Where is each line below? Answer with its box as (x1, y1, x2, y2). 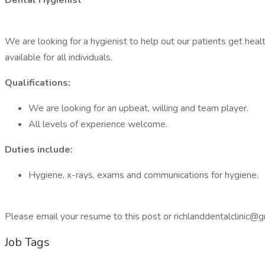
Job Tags (5, 234, 50, 250)
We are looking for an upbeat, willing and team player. (28, 102, 248, 115)
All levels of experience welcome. (28, 118, 167, 131)
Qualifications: (5, 76, 73, 89)
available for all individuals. (5, 51, 112, 64)
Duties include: (5, 143, 75, 156)
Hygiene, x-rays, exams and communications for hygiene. (28, 169, 258, 182)
